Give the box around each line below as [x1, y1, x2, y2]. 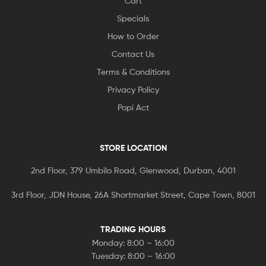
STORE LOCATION [99, 142, 167, 153]
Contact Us [112, 48, 154, 59]
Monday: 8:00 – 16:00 [91, 237, 175, 248]
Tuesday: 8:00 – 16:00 [91, 251, 175, 261]
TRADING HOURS [100, 224, 166, 235]
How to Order [107, 30, 159, 41]
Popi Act [117, 102, 149, 112]
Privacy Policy [107, 84, 159, 94]
